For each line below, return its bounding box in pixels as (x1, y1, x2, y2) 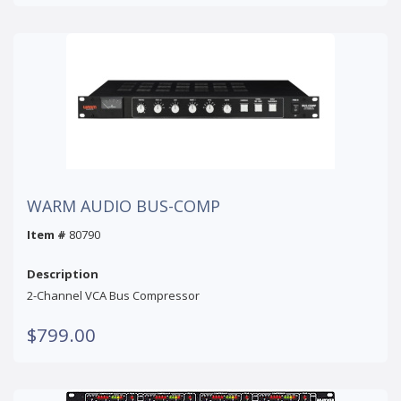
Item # (27, 226, 66, 243)
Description (27, 265, 98, 282)
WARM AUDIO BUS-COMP (27, 194, 220, 217)
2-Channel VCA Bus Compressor (27, 286, 200, 303)
